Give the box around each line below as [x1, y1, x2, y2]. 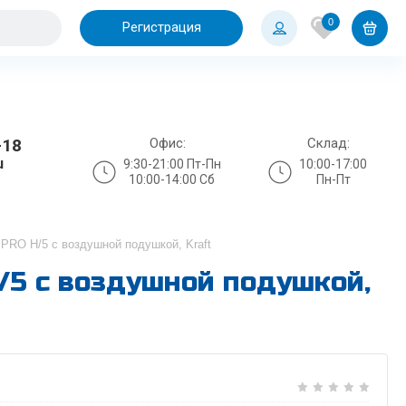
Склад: [307, 134, 350, 151]
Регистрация [121, 19, 201, 35]
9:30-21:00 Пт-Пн [122, 156, 221, 171]
